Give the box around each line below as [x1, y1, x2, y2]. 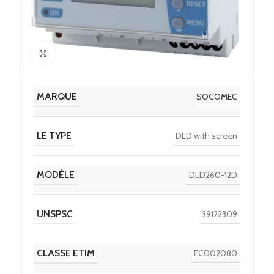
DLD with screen [176, 130, 237, 141]
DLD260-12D [189, 169, 237, 180]
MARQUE [37, 91, 77, 102]
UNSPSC [37, 208, 73, 220]
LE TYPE [37, 130, 72, 141]
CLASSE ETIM [37, 247, 95, 259]
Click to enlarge [55, 48, 109, 57]
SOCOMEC [196, 91, 237, 102]
